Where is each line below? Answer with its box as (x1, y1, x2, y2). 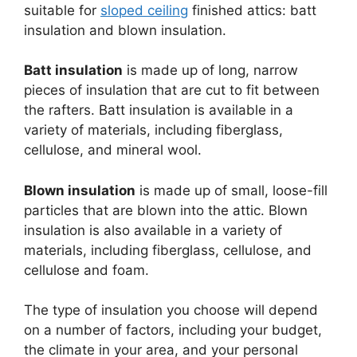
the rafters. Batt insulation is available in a (24, 102, 293, 119)
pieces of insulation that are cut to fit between (24, 82, 320, 99)
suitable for (24, 2, 100, 18)
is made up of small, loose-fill (135, 182, 328, 198)
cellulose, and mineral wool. (24, 142, 202, 159)
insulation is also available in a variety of (24, 222, 282, 238)
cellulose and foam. (24, 261, 149, 278)
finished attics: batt (188, 2, 316, 18)
